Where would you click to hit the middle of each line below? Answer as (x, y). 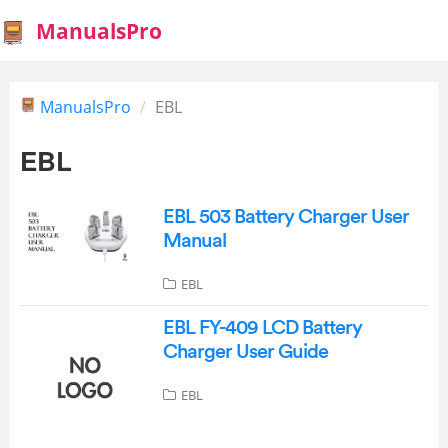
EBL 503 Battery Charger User (285, 217)
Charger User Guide (245, 352)
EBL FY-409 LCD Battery (262, 328)
